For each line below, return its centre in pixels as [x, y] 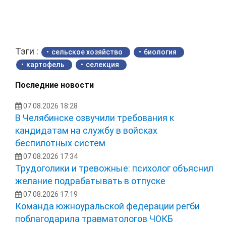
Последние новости [54, 85]
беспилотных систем [60, 143]
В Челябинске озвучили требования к [95, 118]
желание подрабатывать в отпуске [90, 181]
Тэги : [28, 51]
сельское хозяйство [87, 52]
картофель [45, 64]
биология [160, 52]
